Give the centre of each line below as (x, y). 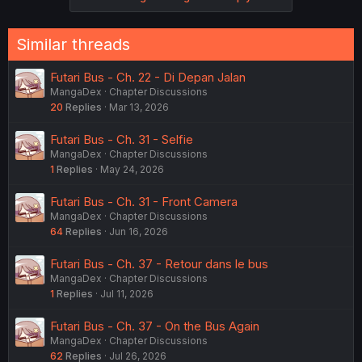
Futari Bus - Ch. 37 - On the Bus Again (155, 326)
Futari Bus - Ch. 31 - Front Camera (144, 201)
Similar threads (73, 44)
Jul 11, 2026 (127, 293)
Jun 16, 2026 (139, 231)
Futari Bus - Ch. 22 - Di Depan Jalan (148, 77)
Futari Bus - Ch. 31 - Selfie (122, 139)
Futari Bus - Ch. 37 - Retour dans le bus (159, 263)
